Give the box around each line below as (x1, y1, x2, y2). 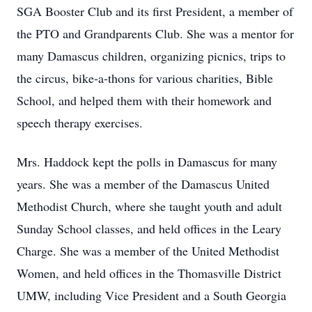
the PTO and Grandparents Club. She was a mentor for (17, 25, 294, 42)
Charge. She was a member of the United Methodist (17, 242, 279, 259)
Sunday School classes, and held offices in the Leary (17, 220, 281, 237)
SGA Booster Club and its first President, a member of (17, 3, 293, 19)
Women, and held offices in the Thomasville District (17, 265, 281, 281)
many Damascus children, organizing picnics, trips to (17, 47, 286, 64)
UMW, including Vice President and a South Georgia (17, 287, 286, 304)
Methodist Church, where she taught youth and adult (17, 198, 282, 214)
